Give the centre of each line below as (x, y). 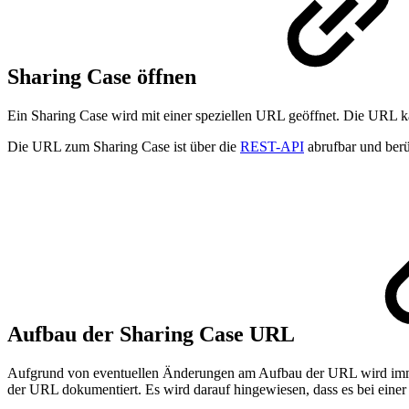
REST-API (272, 146)
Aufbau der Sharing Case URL (153, 334)
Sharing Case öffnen (105, 77)
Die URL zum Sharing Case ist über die (124, 146)
